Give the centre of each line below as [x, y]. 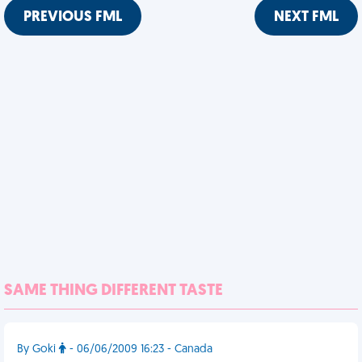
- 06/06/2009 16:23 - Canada [139, 349]
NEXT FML [306, 17]
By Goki [38, 349]
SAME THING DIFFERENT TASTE [114, 291]
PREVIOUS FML [73, 17]
